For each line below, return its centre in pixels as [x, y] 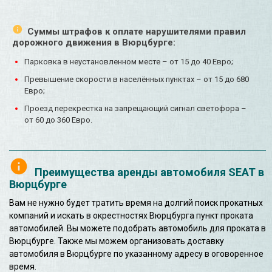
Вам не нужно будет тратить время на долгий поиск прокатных [136, 202]
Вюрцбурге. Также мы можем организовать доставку [117, 241]
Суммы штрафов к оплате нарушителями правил [137, 32]
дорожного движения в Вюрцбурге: [94, 42]
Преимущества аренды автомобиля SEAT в [149, 172]
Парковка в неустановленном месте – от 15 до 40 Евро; [129, 61]
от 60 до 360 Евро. [58, 120]
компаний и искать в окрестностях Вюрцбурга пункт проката [131, 215]
